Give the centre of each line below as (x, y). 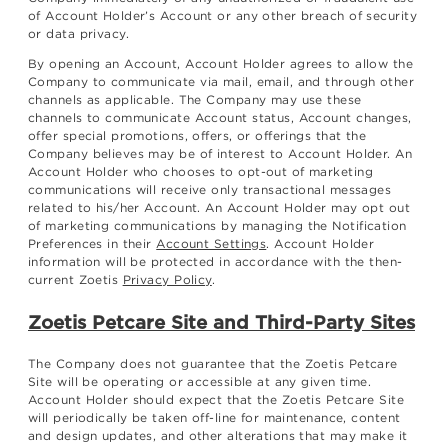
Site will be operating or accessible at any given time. (200, 382)
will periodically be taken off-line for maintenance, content (214, 418)
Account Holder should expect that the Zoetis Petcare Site (216, 400)
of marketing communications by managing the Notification (217, 226)
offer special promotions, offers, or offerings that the (197, 136)
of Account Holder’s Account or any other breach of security (222, 16)
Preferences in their (92, 244)
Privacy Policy (167, 280)
